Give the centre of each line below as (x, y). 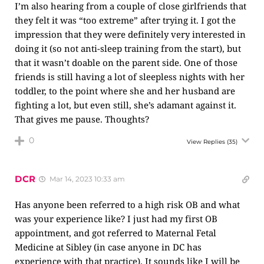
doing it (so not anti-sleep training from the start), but (128, 48)
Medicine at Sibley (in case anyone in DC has (108, 247)
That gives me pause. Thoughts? (82, 119)
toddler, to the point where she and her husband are (125, 91)
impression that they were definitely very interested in (130, 34)
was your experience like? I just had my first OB (116, 219)
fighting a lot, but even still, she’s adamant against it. (126, 105)
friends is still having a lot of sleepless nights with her (130, 77)
